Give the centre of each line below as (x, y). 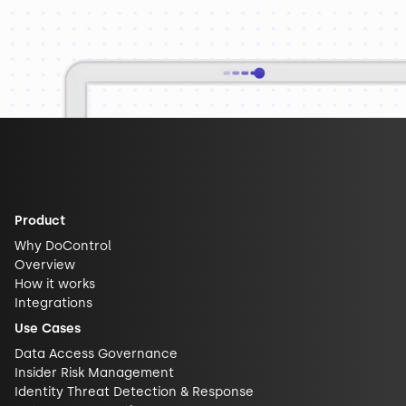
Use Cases (48, 328)
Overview (45, 265)
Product (40, 220)
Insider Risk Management (94, 372)
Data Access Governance (96, 353)
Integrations (53, 303)
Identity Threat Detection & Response (134, 391)
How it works (55, 284)
